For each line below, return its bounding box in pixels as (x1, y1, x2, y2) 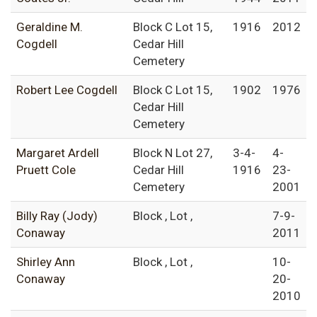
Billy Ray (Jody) (16, 209, 98, 224)
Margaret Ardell (16, 146, 99, 161)
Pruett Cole (16, 163, 76, 178)
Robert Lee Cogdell (16, 83, 117, 98)
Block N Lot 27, (133, 146, 212, 161)
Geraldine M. (16, 20, 83, 35)
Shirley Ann (16, 255, 75, 270)
